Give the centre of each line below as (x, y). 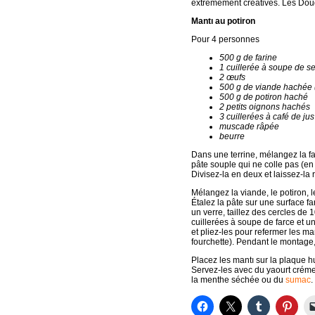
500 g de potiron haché (264, 97)
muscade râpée (249, 127)
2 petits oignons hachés (265, 107)
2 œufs (232, 77)
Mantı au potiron (223, 21)
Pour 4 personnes (225, 39)
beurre (232, 136)
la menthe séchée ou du (238, 280)
